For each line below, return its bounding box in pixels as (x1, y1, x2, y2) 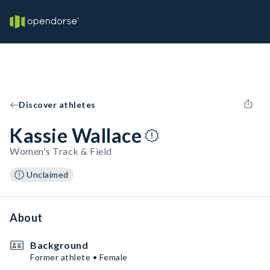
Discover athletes (19, 99, 96, 110)
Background (30, 239, 88, 251)
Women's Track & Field (10, 145, 112, 157)
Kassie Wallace (10, 124, 142, 147)
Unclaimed (27, 169, 69, 180)
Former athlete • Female (30, 252, 128, 262)
